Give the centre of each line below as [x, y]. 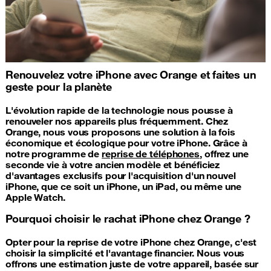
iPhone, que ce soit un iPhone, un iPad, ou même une [123, 186]
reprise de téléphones [151, 153]
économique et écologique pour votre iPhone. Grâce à [126, 142]
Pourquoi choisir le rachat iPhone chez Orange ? [128, 218]
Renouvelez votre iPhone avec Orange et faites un [131, 74]
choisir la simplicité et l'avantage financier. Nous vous [125, 253]
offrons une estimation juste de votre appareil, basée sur [132, 263]
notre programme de [54, 153]
